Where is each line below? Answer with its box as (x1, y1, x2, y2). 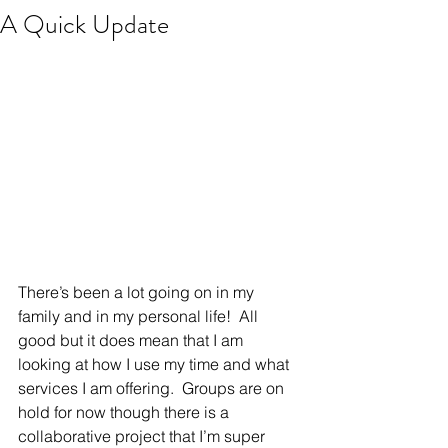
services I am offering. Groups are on (18, 377, 288, 398)
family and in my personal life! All (18, 305, 262, 326)
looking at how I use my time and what (18, 353, 293, 374)
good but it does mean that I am (18, 329, 247, 350)
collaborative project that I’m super (18, 425, 269, 446)
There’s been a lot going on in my (18, 281, 258, 302)
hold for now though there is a (18, 401, 233, 422)
